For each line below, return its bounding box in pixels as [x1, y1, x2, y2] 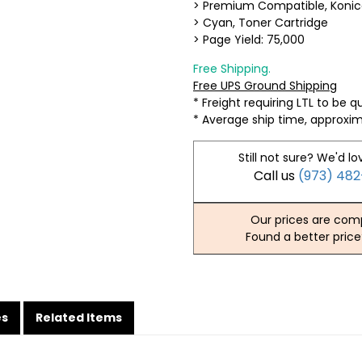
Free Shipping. [193, 61, 271, 77]
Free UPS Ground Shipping [193, 78, 337, 94]
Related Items [36, 309, 122, 326]
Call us [254, 166, 299, 185]
